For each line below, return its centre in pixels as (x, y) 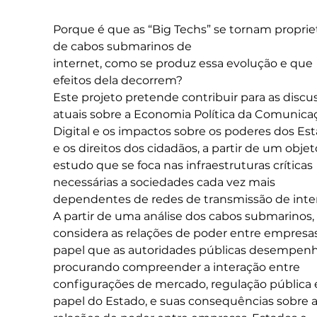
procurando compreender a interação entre (178, 267)
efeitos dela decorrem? (117, 80)
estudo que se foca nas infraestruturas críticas (184, 165)
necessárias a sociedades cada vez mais (165, 182)
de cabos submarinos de (122, 46)
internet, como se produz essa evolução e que (184, 63)
